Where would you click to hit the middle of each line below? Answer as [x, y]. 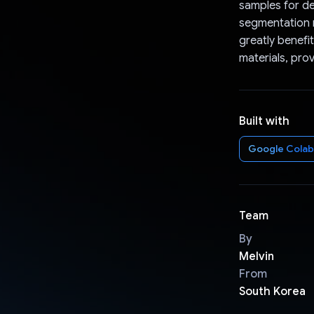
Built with [264, 121]
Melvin [256, 256]
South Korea [272, 291]
